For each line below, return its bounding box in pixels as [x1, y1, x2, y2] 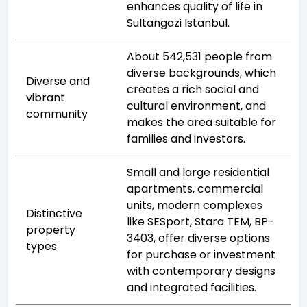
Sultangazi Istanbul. [127, 14, 230, 31]
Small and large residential [127, 164, 270, 180]
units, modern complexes [127, 197, 263, 213]
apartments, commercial [127, 180, 264, 197]
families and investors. [127, 130, 246, 147]
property [26, 221, 76, 238]
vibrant [26, 89, 66, 106]
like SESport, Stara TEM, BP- [127, 213, 275, 230]
